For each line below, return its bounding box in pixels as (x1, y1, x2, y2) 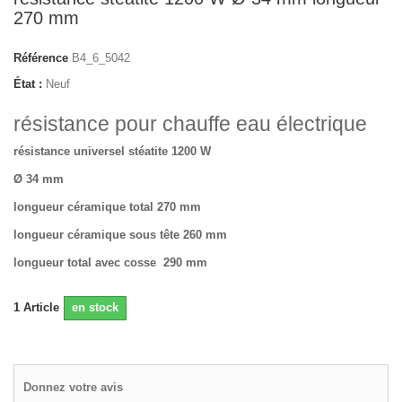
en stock (72, 301, 118, 314)
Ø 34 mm (13, 172, 64, 186)
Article (23, 301, 59, 314)
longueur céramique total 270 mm (13, 200, 201, 214)
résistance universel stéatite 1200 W (13, 144, 211, 158)
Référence (13, 51, 68, 65)
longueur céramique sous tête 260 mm (13, 228, 227, 241)
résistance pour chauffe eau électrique (13, 112, 367, 135)
